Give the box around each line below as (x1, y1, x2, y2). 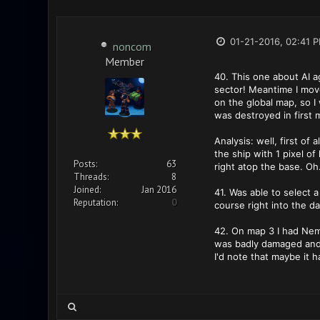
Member (105, 54, 144, 66)
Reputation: (73, 196, 118, 209)
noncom (112, 39, 151, 54)
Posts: (73, 158, 97, 170)
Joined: (73, 184, 101, 196)
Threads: (73, 171, 109, 183)
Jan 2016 (141, 184, 176, 196)
